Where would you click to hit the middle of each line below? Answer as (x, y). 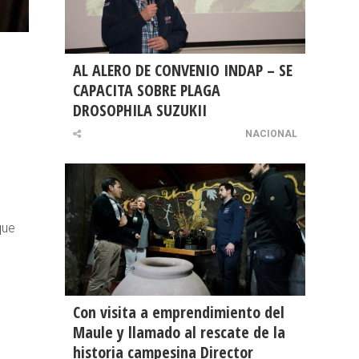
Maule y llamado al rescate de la (179, 333)
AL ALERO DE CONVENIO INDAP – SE (183, 71)
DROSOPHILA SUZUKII (140, 111)
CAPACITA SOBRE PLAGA (147, 91)
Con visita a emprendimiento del (179, 313)
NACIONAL (271, 134)
